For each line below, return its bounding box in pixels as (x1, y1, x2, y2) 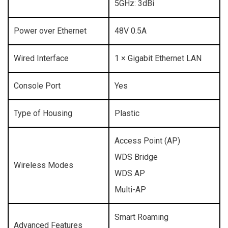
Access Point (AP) (115, 136, 180, 146)
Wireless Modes (14, 160, 73, 170)
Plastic (115, 108, 139, 119)
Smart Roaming (115, 212, 168, 222)
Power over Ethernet (14, 26, 87, 36)
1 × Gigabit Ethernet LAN (115, 53, 202, 64)
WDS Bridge (115, 152, 158, 162)
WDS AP (115, 168, 145, 179)
